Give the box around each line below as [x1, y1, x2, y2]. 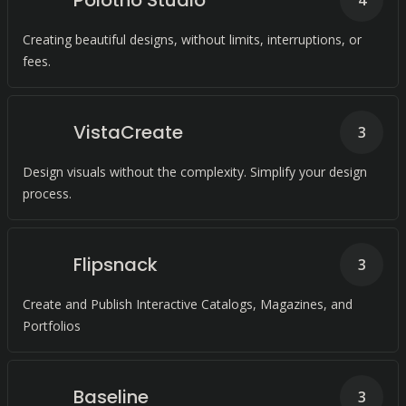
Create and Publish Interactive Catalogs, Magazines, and [23, 295, 353, 313]
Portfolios [23, 317, 81, 334]
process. [23, 185, 72, 202]
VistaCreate [73, 120, 183, 145]
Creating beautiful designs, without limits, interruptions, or [23, 31, 362, 48]
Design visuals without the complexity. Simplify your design [23, 163, 367, 180]
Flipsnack [73, 252, 158, 277]
